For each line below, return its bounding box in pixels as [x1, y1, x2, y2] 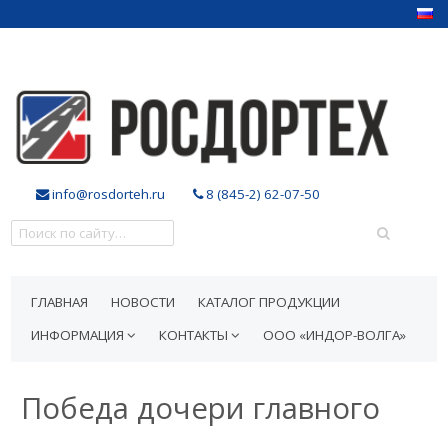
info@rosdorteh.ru [49, 185, 166, 203]
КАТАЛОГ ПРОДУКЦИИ [198, 293, 341, 311]
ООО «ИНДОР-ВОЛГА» [263, 326, 407, 344]
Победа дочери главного [21, 388, 381, 428]
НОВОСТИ [111, 293, 176, 311]
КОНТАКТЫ [159, 326, 232, 344]
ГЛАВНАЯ [31, 293, 89, 311]
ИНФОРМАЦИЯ [31, 326, 128, 344]
